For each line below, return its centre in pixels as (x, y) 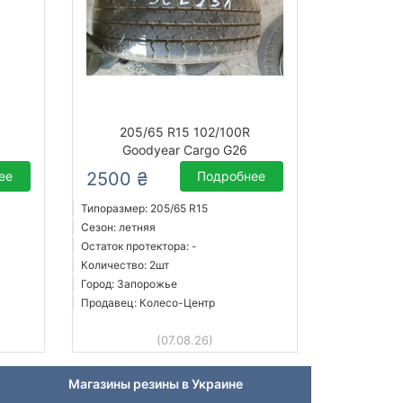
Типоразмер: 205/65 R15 (144, 209)
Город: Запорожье (129, 284)
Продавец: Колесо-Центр (148, 303)
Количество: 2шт (125, 265)
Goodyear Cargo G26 (184, 150)
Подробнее (232, 176)
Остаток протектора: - (139, 246)
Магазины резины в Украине (156, 384)
